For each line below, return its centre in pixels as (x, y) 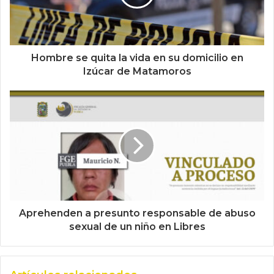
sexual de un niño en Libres (137, 227)
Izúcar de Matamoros (137, 72)
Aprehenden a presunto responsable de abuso (137, 213)
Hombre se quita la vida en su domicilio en (137, 58)
